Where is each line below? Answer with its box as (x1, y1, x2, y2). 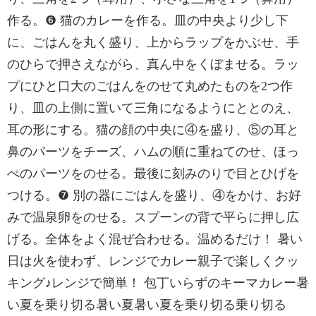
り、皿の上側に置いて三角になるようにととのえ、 (7, 101, 299, 115)
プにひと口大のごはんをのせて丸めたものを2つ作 (7, 79, 293, 93)
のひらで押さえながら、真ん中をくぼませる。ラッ (7, 57, 299, 71)
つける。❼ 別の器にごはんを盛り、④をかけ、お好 (7, 188, 301, 202)
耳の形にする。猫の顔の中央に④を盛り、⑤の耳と (7, 123, 299, 137)
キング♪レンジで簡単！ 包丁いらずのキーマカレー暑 (7, 276, 309, 290)
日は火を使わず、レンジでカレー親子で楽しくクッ (7, 254, 299, 268)
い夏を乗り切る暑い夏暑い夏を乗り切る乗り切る (7, 298, 286, 312)
